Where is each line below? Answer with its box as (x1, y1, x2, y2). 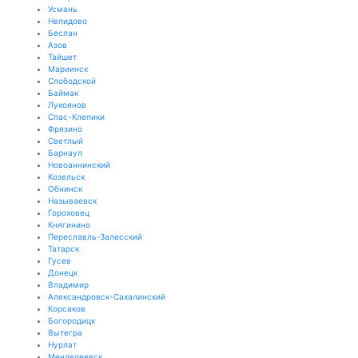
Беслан (48, 28, 78, 38)
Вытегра (48, 328, 82, 337)
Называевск (48, 196, 97, 205)
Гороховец (48, 208, 89, 217)
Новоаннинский (48, 160, 110, 169)
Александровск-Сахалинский (48, 292, 165, 301)
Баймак (48, 88, 78, 97)
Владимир (48, 280, 89, 289)
